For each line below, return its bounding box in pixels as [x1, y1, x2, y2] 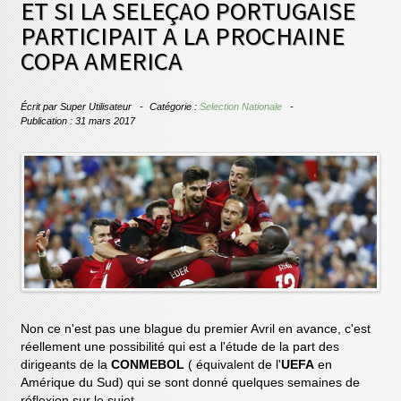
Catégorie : [149, 101, 200, 112]
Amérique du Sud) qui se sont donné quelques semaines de [21, 375, 361, 389]
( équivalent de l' [188, 357, 282, 371]
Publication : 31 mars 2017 [21, 115, 136, 126]
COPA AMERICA [21, 45, 183, 77]
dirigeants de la [21, 357, 112, 371]
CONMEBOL [111, 357, 189, 371]
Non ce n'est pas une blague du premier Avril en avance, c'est [21, 321, 371, 336]
